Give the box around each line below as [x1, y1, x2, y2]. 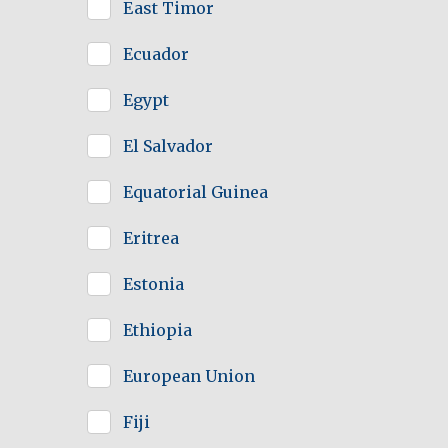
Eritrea [123, 228, 179, 249]
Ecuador [123, 44, 189, 65]
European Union [123, 366, 255, 387]
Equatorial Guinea [123, 182, 268, 203]
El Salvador [123, 136, 213, 157]
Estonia [123, 274, 184, 295]
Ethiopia [123, 320, 192, 341]
